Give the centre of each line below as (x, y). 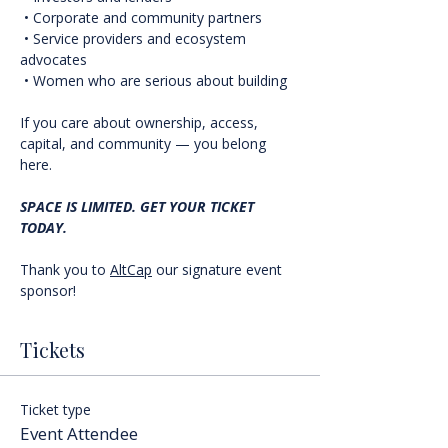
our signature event (219, 269)
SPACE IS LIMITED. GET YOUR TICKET (139, 206)
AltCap (131, 269)
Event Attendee (79, 433)
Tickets (52, 349)
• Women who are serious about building (155, 80)
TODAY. (43, 227)
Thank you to (65, 269)
